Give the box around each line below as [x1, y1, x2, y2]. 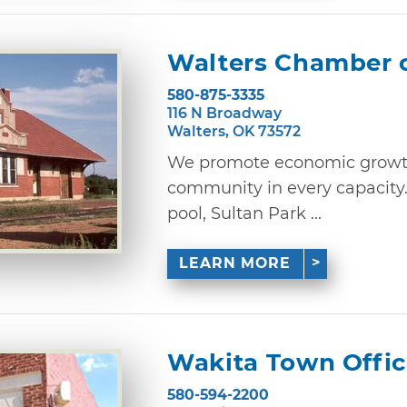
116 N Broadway [167, 104, 282, 122]
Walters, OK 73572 [167, 122, 301, 140]
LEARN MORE [179, 254, 292, 273]
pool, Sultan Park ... [167, 203, 322, 223]
